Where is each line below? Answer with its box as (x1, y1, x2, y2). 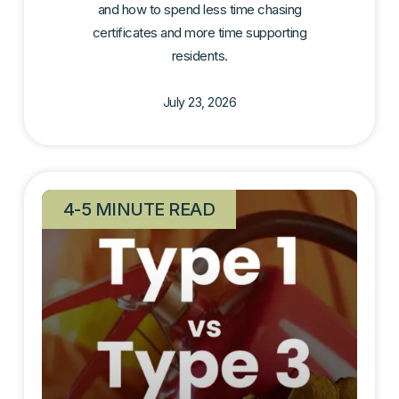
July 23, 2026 (162, 94, 237, 110)
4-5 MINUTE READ (62, 199, 216, 221)
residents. (171, 47, 228, 65)
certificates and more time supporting (92, 24, 307, 42)
